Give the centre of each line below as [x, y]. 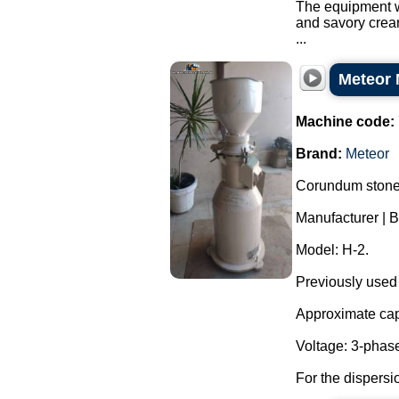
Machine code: [345, 122]
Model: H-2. [332, 250]
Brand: [319, 154]
